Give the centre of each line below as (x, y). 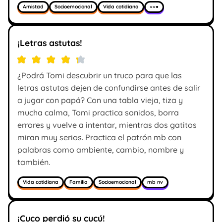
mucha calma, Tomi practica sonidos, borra (98, 112)
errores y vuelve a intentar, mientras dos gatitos (107, 125)
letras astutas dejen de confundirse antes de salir (109, 87)
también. (34, 162)
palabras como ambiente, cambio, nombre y (101, 149)
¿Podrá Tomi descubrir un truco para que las (100, 75)
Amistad (33, 7)
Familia (79, 182)
